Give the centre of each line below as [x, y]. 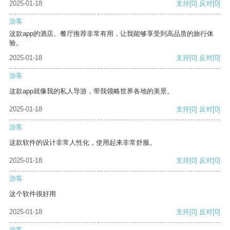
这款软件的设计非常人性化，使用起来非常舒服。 [83, 143]
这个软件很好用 [33, 194]
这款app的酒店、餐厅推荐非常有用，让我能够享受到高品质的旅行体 [111, 34]
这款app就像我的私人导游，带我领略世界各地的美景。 [91, 91]
